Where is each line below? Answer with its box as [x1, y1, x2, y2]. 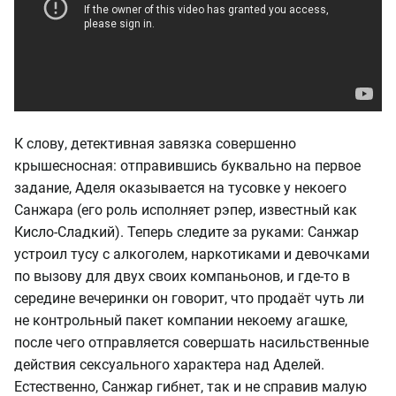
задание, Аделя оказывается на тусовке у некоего [14, 179, 346, 196]
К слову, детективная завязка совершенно [14, 134, 296, 152]
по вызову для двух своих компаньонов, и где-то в [14, 267, 350, 285]
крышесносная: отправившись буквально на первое [14, 156, 361, 174]
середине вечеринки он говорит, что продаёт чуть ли [14, 289, 364, 307]
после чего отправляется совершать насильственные [14, 333, 369, 351]
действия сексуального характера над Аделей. [14, 355, 324, 373]
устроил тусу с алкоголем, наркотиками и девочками [14, 245, 369, 263]
